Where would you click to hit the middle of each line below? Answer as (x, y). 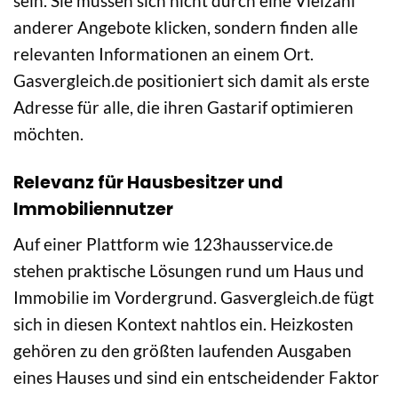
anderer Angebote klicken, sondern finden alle (186, 27)
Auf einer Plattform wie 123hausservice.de (173, 244)
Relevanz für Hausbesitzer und (148, 182)
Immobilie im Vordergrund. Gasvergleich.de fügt (194, 298)
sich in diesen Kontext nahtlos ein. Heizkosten (183, 324)
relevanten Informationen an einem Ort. (163, 53)
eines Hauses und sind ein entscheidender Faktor (196, 378)
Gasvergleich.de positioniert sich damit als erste (191, 80)
